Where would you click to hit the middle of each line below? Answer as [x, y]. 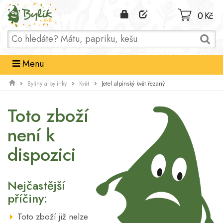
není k [31, 135]
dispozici [42, 155]
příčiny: [27, 199]
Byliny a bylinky [47, 84]
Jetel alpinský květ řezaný [133, 83]
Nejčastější [36, 186]
